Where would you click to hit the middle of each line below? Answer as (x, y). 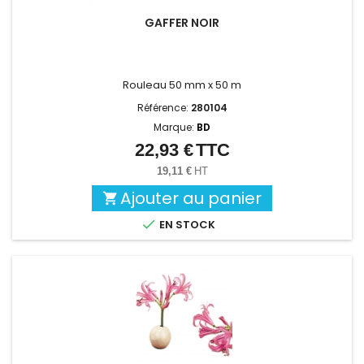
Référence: (164, 108)
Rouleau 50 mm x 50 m (182, 85)
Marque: (175, 128)
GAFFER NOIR (182, 23)
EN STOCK (186, 225)
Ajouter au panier (191, 199)
